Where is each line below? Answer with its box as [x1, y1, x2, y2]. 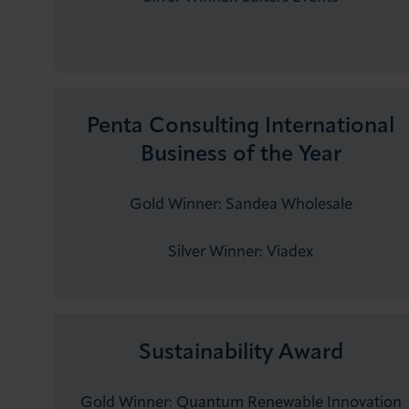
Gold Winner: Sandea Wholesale [129, 196, 352, 213]
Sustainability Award [138, 341, 343, 364]
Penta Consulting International [87, 115, 395, 138]
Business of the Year [140, 143, 341, 166]
